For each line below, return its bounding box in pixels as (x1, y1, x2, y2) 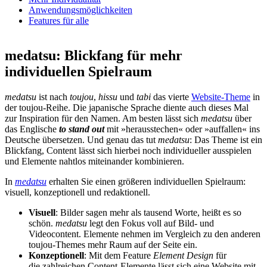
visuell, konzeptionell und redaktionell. (5, 187, 153, 198)
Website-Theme (191, 92, 250, 103)
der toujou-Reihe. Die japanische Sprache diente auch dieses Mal (5, 103, 249, 113)
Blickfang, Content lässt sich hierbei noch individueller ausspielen (5, 145, 252, 156)
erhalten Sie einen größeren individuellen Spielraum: (49, 176, 246, 187)
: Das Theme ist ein (190, 135, 262, 145)
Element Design (153, 250, 213, 261)
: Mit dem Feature (84, 250, 153, 261)
